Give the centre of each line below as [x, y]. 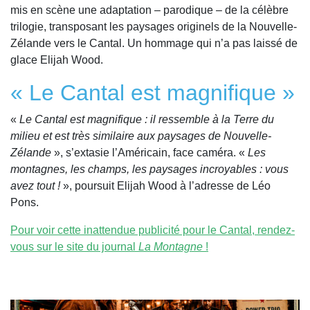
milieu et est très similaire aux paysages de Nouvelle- [141, 136]
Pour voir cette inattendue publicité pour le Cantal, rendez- [153, 230]
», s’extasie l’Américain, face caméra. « [149, 153]
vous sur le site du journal [74, 247]
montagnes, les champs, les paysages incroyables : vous [149, 170]
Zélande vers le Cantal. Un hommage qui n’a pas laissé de [154, 44]
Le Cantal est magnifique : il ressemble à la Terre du [147, 120]
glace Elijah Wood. [57, 60]
